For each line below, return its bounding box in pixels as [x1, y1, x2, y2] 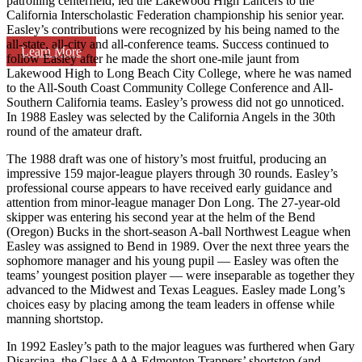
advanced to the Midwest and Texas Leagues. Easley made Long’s [6, 282, 345, 297]
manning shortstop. [6, 311, 103, 326]
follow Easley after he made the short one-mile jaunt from [6, 51, 299, 65]
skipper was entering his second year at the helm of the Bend [6, 209, 315, 224]
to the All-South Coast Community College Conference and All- [6, 80, 333, 95]
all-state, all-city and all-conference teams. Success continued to [6, 36, 329, 51]
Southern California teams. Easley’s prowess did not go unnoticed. [6, 95, 344, 109]
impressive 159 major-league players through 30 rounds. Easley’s [6, 166, 338, 180]
